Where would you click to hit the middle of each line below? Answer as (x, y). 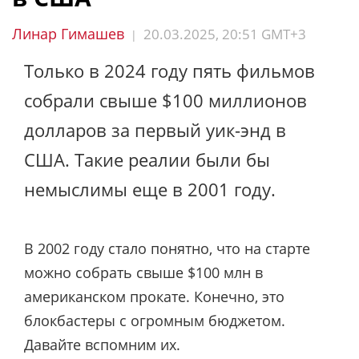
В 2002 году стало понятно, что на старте (167, 248)
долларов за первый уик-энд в (155, 130)
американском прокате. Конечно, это (154, 296)
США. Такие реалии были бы (147, 159)
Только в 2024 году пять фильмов (169, 71)
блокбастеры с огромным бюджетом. (155, 320)
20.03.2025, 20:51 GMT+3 (225, 34)
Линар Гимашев (68, 34)
